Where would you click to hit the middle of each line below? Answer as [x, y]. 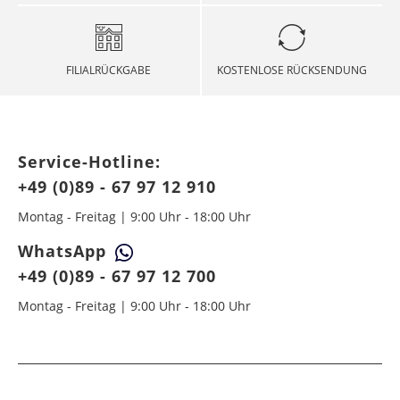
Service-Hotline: [89, 161]
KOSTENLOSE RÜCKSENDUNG [292, 70]
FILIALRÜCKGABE [109, 70]
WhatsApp [62, 250]
